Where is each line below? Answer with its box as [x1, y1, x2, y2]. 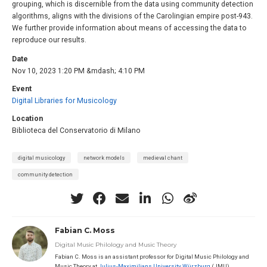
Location [12, 114, 43, 123]
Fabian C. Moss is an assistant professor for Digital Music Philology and [55, 253, 250, 260]
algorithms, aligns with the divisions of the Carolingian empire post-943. [12, 11, 253, 20]
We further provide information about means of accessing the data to [12, 23, 247, 32]
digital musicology [18, 154, 65, 161]
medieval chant [143, 154, 182, 161]
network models [83, 154, 125, 161]
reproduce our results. [12, 35, 86, 44]
